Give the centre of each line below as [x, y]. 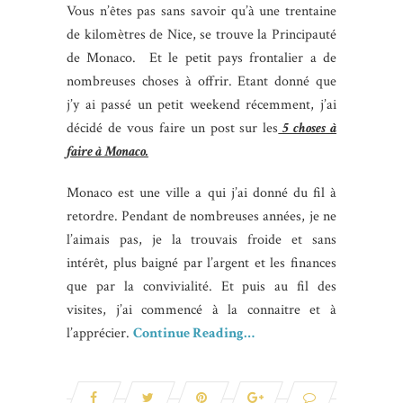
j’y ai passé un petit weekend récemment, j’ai [201, 105]
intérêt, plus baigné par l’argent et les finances [201, 264]
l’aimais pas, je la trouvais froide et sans [201, 240]
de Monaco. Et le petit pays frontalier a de [201, 58]
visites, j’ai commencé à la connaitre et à [201, 310]
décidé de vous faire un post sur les [173, 129]
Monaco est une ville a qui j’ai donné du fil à [201, 193]
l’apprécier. [100, 334]
